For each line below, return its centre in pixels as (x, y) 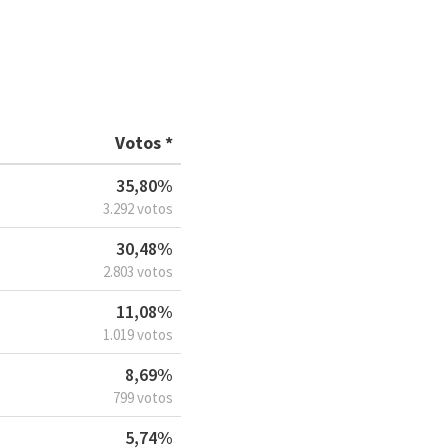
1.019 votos (138, 335)
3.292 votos (138, 209)
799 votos (143, 398)
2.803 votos (138, 272)
